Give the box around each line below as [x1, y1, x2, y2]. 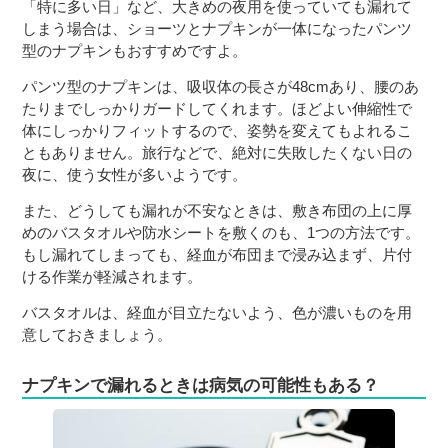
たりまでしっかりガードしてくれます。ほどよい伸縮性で [22, 100, 413, 118]
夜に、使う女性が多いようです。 [22, 166, 248, 184]
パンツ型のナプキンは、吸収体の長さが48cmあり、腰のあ [22, 78, 420, 96]
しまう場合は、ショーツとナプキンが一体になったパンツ [22, 20, 413, 38]
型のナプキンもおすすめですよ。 [22, 42, 248, 60]
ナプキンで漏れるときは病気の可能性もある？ [22, 376, 380, 395]
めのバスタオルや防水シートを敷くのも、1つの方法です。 [22, 224, 421, 242]
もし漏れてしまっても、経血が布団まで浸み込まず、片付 [22, 246, 413, 264]
